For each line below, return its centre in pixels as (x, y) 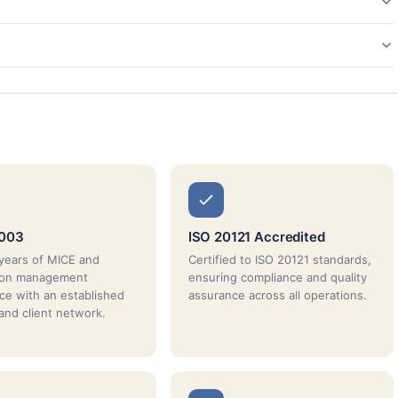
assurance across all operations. (277, 295)
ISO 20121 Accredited (256, 236)
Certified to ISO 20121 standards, (279, 259)
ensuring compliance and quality (277, 277)
